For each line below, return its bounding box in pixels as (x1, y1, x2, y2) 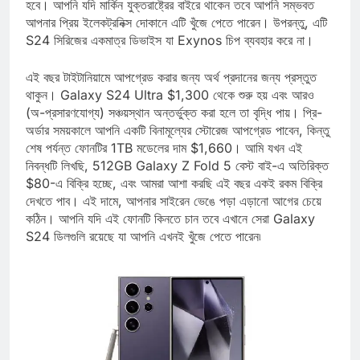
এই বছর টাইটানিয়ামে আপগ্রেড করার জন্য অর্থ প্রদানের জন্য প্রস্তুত (26, 84, 317, 100)
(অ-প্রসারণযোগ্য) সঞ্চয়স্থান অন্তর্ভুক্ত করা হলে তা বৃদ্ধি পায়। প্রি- (26, 119, 322, 136)
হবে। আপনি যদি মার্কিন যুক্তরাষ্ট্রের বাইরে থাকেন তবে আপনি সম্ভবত (26, 11, 314, 28)
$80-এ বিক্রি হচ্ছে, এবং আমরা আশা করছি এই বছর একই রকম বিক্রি (26, 190, 322, 207)
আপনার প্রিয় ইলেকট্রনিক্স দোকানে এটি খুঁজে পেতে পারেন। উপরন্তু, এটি (26, 29, 327, 46)
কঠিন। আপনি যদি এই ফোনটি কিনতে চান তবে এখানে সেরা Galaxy (26, 225, 315, 242)
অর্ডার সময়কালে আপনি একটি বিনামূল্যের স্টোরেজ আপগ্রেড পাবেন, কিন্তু (26, 137, 329, 153)
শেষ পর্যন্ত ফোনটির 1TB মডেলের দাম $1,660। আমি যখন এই (26, 154, 302, 171)
